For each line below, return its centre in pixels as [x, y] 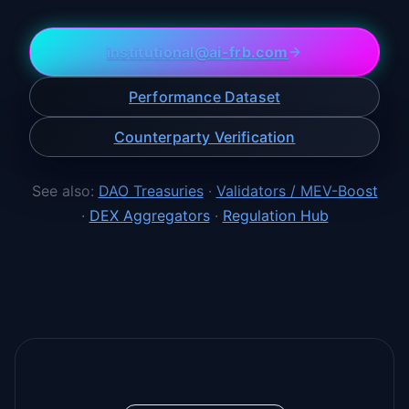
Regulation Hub [275, 216]
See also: [63, 191]
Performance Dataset [204, 97]
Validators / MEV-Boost [297, 191]
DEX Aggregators [149, 216]
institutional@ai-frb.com [197, 52]
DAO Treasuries [151, 191]
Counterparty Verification [204, 137]
